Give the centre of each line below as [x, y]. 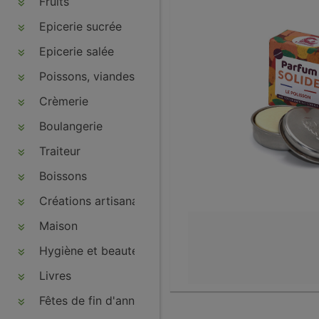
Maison [57, 226]
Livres [53, 276]
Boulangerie [69, 126]
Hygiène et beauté [87, 251]
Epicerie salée [75, 51]
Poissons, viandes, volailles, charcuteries [146, 76]
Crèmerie [62, 101]
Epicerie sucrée [79, 26]
